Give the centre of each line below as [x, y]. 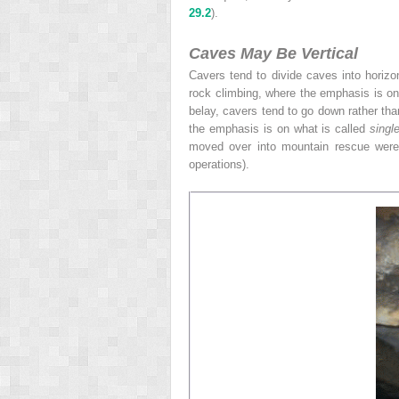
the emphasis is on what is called [280, 128]
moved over [223, 146]
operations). [219, 164]
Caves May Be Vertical [273, 53]
